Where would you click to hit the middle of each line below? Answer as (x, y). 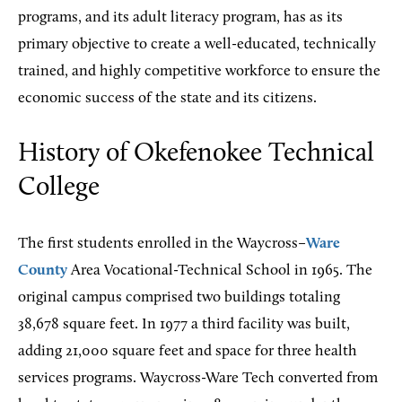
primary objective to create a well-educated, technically (197, 44)
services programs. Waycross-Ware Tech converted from (198, 378)
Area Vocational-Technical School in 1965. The (220, 271)
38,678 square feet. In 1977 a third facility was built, (184, 324)
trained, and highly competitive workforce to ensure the (199, 71)
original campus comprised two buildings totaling (179, 297)
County (43, 271)
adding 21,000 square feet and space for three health (188, 351)
